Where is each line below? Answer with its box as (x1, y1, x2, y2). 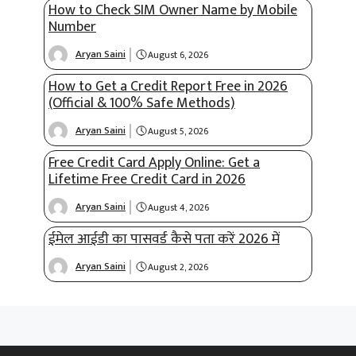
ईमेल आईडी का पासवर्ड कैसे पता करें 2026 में (48, 227, 280, 251)
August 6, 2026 (147, 46, 208, 63)
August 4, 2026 (147, 199, 209, 215)
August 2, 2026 (147, 258, 208, 275)
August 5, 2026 (147, 122, 208, 139)
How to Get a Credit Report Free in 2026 (48, 75, 288, 99)
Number (48, 15, 96, 39)
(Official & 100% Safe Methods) (48, 91, 235, 115)
